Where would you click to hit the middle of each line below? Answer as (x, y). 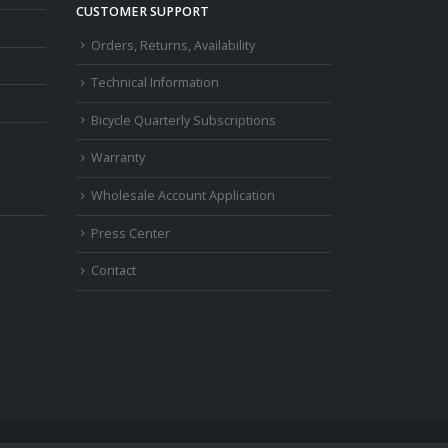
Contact (113, 271)
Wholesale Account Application (183, 196)
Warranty (118, 158)
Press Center (130, 233)
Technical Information (155, 83)
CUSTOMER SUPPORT (142, 11)
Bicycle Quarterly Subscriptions (183, 120)
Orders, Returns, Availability (173, 45)
